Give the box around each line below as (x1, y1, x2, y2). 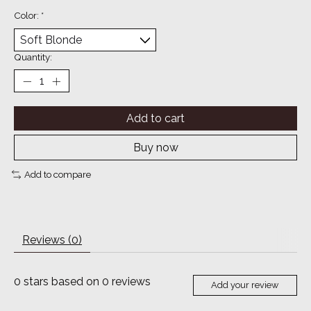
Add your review (211, 280, 279, 291)
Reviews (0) (22, 233, 82, 246)
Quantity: (14, 51, 52, 63)
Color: (14, 10, 41, 22)
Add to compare (24, 169, 91, 180)
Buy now (133, 141, 178, 155)
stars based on (21, 274, 102, 288)
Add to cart (126, 112, 185, 126)
